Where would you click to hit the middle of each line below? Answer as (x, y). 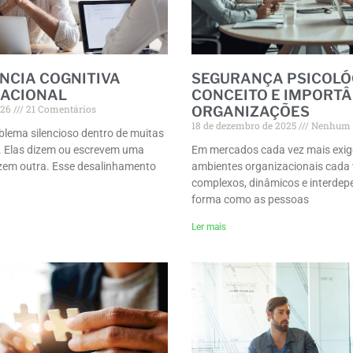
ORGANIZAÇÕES (251, 111)
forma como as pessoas (251, 199)
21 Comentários (59, 108)
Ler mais (209, 227)
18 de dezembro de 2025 (245, 125)
